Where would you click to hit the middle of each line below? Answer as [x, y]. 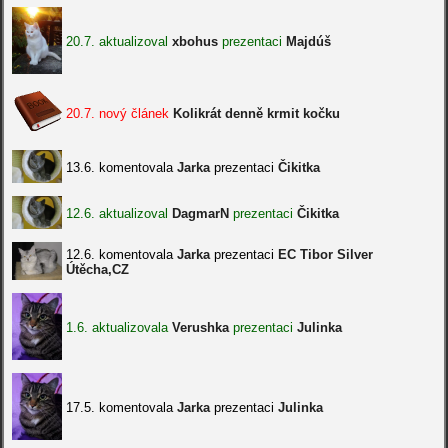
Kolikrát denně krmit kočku [256, 113]
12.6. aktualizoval [118, 213]
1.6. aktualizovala [118, 327]
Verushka [200, 327]
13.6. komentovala [121, 167]
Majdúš [308, 41]
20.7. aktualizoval [118, 41]
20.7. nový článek [119, 113]
